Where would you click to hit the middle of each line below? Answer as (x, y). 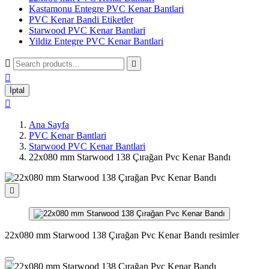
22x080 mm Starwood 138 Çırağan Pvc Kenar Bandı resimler (122, 235)
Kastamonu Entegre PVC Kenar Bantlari (106, 9)
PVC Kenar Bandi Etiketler (81, 20)
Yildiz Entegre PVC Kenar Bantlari (96, 41)
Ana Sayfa (49, 125)
